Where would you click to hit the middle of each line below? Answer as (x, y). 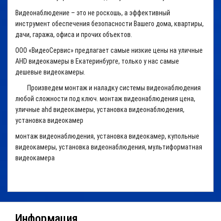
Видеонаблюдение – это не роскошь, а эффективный (93, 13)
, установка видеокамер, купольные (147, 136)
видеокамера (35, 158)
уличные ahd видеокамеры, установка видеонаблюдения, (100, 110)
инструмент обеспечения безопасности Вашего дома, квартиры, (110, 24)
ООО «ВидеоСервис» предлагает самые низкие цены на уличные (109, 50)
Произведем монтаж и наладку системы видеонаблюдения (108, 88)
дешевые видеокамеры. (55, 72)
